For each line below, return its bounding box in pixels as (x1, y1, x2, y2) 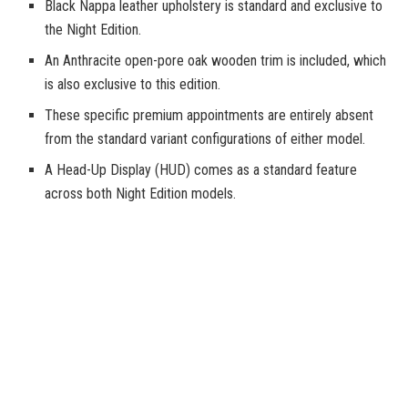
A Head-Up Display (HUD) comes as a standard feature (45, 161, 358, 179)
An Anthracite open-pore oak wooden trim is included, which (45, 52, 387, 70)
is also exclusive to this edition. (45, 76, 221, 94)
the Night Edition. (45, 21, 142, 39)
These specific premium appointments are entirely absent (45, 107, 374, 125)
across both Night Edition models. (45, 185, 237, 203)
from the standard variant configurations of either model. (45, 130, 366, 148)
